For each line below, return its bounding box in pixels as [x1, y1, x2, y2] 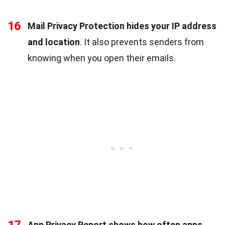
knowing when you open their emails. [28, 52, 176, 63]
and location [28, 36, 80, 47]
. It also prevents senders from [80, 36, 204, 47]
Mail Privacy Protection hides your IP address [28, 20, 216, 31]
